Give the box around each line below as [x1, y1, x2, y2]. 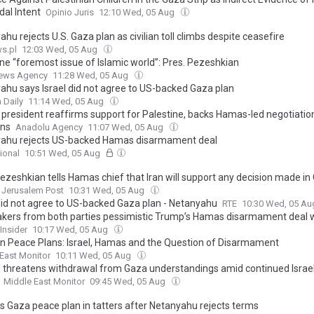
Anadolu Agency [15, 122, 83, 132]
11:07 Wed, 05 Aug [88, 122, 165, 132]
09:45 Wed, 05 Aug [90, 276, 168, 287]
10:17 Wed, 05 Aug [32, 224, 110, 235]
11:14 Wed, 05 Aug [28, 96, 106, 107]
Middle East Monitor [4, 276, 85, 287]
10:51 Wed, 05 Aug [25, 148, 102, 158]
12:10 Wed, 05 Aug [99, 7, 177, 18]
